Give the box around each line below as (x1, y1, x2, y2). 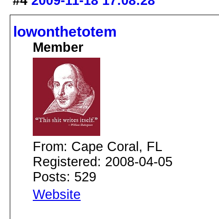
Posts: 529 (33, 169, 96, 184)
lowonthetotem (13, 23, 117, 40)
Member (33, 40, 84, 55)
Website (33, 187, 81, 202)
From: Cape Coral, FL (33, 139, 162, 154)
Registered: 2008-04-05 (33, 154, 173, 169)
